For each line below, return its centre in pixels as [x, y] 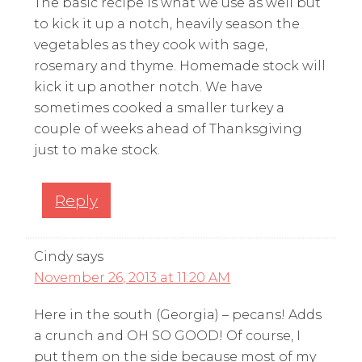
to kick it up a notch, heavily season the [167, 23]
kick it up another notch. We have [149, 86]
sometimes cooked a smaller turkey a [160, 107]
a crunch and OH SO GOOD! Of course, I [168, 335]
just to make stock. [97, 149]
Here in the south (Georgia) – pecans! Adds [178, 314]
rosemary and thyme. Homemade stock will [180, 65]
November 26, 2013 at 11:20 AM [133, 277]
